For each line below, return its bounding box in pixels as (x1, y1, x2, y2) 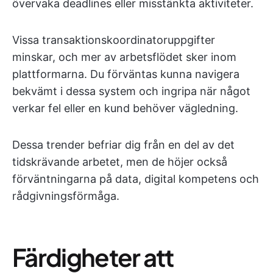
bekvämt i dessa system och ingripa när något (12, 85, 250, 97)
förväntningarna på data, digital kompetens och (12, 172, 259, 185)
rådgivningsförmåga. (12, 190, 119, 202)
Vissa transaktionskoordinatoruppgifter (12, 34, 215, 46)
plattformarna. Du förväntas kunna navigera (12, 68, 239, 80)
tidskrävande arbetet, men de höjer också (12, 155, 227, 168)
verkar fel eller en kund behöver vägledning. (12, 102, 238, 115)
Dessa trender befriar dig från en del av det (12, 138, 235, 151)
